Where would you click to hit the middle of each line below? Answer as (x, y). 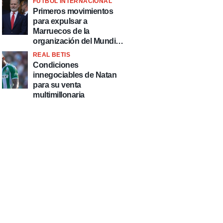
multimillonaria (59, 95)
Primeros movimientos (73, 11)
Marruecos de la (61, 31)
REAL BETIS (52, 55)
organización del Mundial (77, 41)
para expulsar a (60, 21)
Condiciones (56, 65)
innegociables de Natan (75, 75)
